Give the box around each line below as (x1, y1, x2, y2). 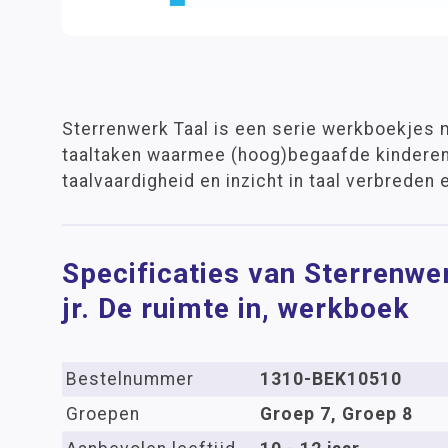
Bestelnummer (66, 369, 194, 389)
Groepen (66, 404, 140, 424)
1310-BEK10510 (260, 369, 402, 389)
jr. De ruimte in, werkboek (62, 292, 409, 325)
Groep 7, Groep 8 (260, 404, 413, 424)
